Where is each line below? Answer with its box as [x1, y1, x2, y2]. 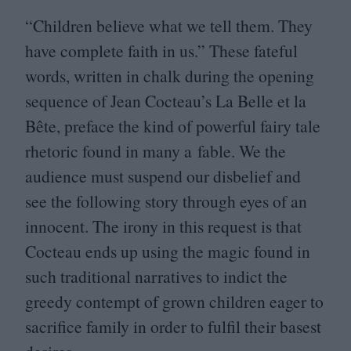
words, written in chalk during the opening [25, 64, 314, 87]
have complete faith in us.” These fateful [25, 39, 298, 62]
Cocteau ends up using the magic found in [25, 240, 310, 262]
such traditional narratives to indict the [25, 265, 288, 288]
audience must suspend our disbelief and [25, 165, 301, 187]
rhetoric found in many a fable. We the [25, 139, 286, 162]
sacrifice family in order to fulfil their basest [25, 315, 321, 338]
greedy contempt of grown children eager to [25, 290, 324, 313]
